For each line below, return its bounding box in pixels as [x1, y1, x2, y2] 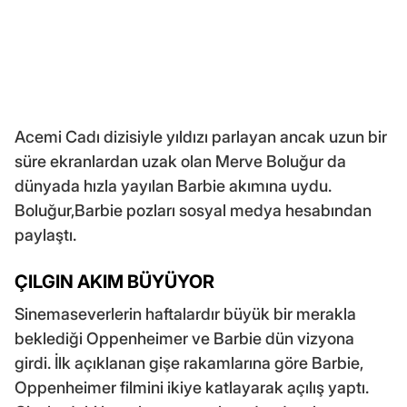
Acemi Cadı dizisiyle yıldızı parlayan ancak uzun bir [15, 127, 387, 147]
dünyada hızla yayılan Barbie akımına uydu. [15, 176, 332, 196]
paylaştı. [15, 225, 76, 245]
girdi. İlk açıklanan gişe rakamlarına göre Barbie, [15, 353, 363, 373]
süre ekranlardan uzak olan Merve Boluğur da [15, 152, 346, 172]
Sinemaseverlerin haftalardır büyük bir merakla [15, 304, 356, 324]
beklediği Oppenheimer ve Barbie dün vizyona [15, 329, 354, 349]
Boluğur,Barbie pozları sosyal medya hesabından [15, 201, 372, 221]
